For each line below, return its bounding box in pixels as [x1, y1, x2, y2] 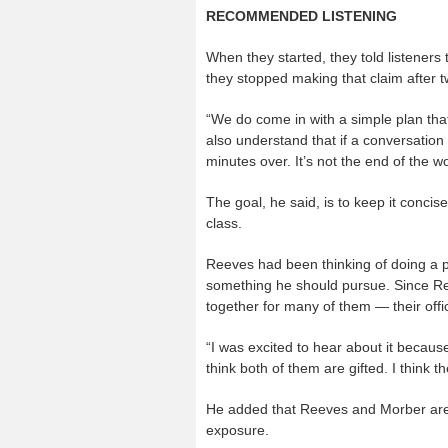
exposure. [206, 421, 269, 438]
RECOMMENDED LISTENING [206, 7, 397, 24]
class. [206, 214, 242, 231]
